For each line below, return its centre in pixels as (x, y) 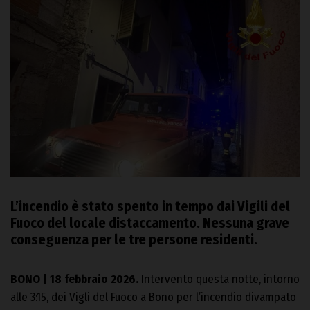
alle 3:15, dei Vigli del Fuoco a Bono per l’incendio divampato (153, 298)
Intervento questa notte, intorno (219, 280)
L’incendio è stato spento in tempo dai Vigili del (150, 207)
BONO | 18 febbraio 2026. (74, 280)
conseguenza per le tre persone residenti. (134, 240)
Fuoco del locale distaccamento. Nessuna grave (150, 223)
